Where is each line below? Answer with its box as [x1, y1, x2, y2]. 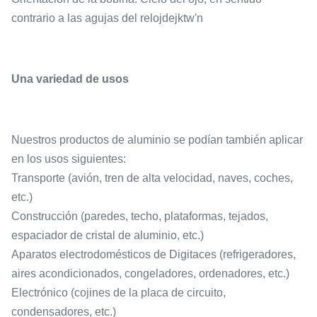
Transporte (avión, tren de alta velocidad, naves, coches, [11, 172, 293, 184]
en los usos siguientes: [11, 153, 126, 165]
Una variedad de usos [11, 73, 129, 85]
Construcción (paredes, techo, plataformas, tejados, [11, 210, 268, 222]
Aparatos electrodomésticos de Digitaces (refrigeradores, [11, 248, 296, 260]
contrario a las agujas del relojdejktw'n [11, 12, 203, 24]
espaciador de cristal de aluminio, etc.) [11, 229, 204, 241]
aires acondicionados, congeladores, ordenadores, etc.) [11, 267, 289, 279]
